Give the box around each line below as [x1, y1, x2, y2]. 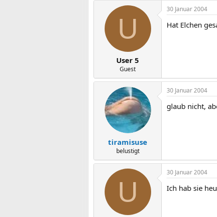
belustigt [116, 146, 139, 155]
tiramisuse [108, 137, 147, 147]
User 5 [116, 55, 139, 65]
